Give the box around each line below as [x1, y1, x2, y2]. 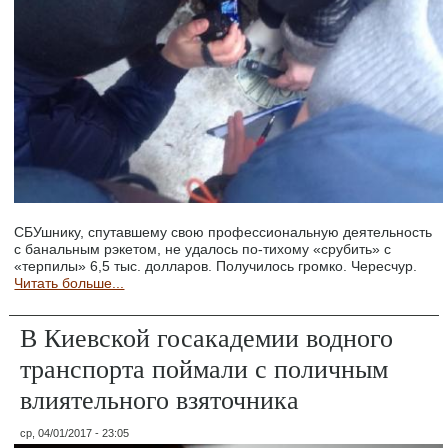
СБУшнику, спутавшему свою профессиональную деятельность [14, 223, 433, 240]
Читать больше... [14, 274, 125, 291]
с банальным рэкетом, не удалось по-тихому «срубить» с [14, 240, 392, 257]
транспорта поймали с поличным [20, 350, 389, 385]
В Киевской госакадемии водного [20, 319, 394, 354]
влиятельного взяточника [20, 381, 300, 416]
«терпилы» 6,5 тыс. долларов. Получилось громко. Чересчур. [14, 257, 418, 274]
